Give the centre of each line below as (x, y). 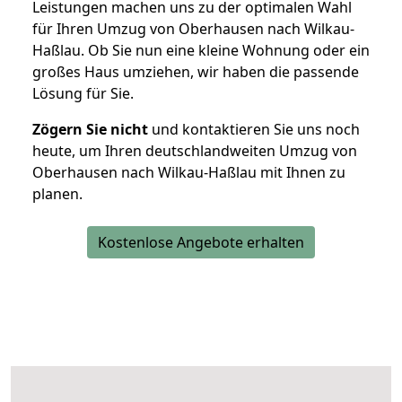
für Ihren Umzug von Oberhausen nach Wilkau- (193, 29)
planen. (57, 194)
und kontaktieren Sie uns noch (254, 130)
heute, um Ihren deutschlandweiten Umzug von (195, 151)
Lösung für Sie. (83, 94)
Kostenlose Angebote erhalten (201, 243)
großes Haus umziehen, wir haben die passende (196, 72)
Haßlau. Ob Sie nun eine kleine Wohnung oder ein (201, 51)
